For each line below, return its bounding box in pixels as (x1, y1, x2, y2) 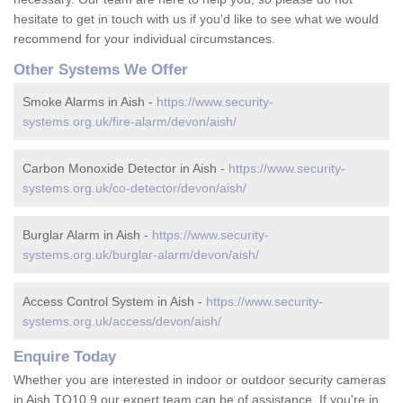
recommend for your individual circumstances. (13, 31, 275, 47)
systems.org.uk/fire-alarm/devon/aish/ (22, 114, 237, 130)
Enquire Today (13, 348, 116, 366)
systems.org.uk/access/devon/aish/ (22, 314, 221, 329)
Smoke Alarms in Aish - (22, 94, 157, 110)
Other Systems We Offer (13, 61, 188, 79)
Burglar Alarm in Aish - (22, 228, 152, 243)
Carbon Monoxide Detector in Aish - (22, 161, 228, 176)
